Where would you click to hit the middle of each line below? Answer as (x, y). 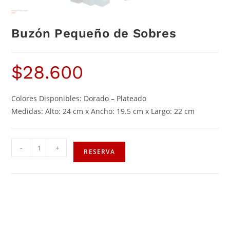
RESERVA (99, 152)
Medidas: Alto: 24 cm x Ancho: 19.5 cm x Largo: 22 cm (103, 111)
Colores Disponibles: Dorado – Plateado (79, 99)
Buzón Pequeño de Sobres (94, 34)
